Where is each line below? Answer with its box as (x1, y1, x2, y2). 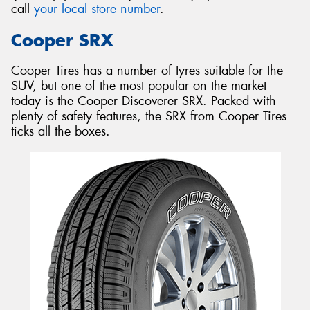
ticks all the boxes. (11, 123, 110, 140)
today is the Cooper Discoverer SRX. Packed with (11, 93, 276, 110)
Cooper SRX (11, 28, 113, 51)
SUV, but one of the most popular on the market (11, 77, 266, 95)
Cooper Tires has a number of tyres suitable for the (11, 62, 283, 80)
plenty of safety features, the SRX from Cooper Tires (11, 108, 286, 125)
